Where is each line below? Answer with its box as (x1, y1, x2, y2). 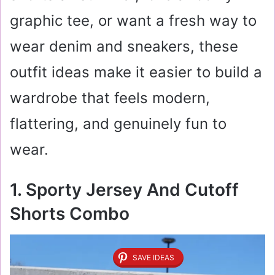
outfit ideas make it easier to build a (10, 63, 262, 81)
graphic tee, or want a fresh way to (10, 12, 257, 29)
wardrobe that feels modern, (10, 89, 210, 107)
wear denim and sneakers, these (10, 37, 238, 55)
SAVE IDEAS (133, 253, 174, 262)
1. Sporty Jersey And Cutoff (10, 179, 239, 200)
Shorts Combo (10, 203, 130, 224)
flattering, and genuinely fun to (10, 115, 227, 133)
